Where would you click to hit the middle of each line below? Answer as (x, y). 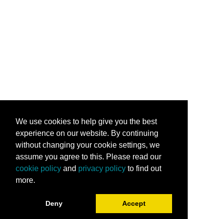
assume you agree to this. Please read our (88, 156)
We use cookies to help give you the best (86, 121)
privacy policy (102, 168)
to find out (143, 168)
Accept (134, 204)
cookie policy (38, 168)
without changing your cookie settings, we (88, 145)
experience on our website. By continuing (87, 133)
